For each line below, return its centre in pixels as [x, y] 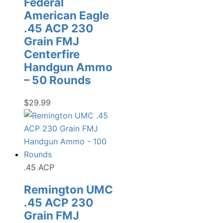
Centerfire [52, 54]
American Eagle [66, 15]
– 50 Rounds [57, 80]
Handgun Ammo [68, 67]
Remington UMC [68, 189]
